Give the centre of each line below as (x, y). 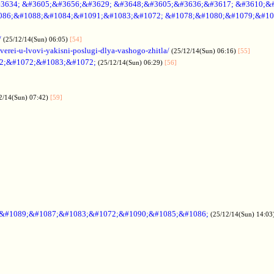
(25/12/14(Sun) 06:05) (36, 39)
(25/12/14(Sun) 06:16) (205, 50)
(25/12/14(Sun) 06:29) (131, 62)
